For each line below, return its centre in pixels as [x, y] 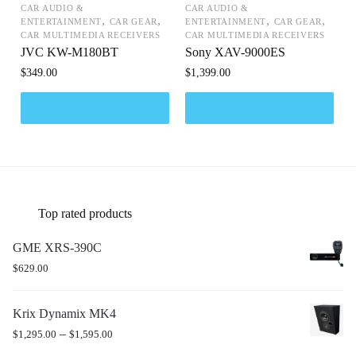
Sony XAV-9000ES [235, 52]
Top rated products [85, 214]
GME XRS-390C [57, 247]
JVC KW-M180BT [70, 52]
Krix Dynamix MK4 [64, 313]
